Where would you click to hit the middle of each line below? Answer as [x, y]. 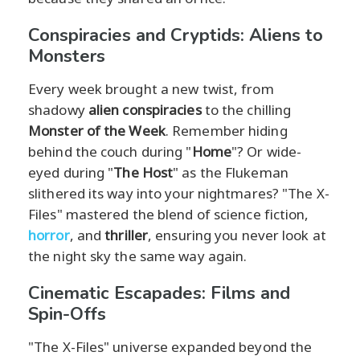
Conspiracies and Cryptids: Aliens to [176, 35]
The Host [143, 172]
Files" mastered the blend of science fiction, [169, 214]
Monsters [67, 56]
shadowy [58, 109]
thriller [127, 235]
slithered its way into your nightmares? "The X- [179, 193]
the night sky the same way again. [138, 256]
